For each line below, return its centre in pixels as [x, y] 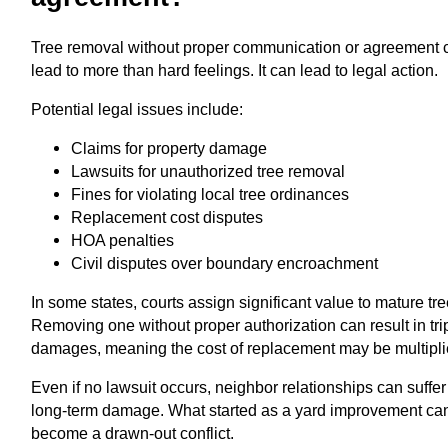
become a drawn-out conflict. [133, 433]
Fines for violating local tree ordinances [210, 193]
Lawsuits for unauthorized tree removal [208, 170]
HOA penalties [123, 239]
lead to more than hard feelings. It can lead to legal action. [235, 69]
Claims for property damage [169, 147]
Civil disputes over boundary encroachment [225, 262]
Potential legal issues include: [137, 108]
